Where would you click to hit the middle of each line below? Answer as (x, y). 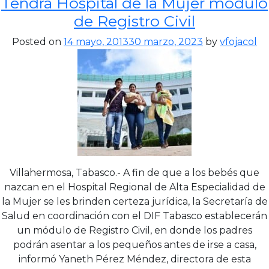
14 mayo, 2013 (96, 41)
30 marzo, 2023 (166, 41)
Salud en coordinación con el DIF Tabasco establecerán (134, 216)
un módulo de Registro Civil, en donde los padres (134, 230)
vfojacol (238, 41)
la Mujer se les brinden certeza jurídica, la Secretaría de (134, 201)
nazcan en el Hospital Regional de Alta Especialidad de (134, 187)
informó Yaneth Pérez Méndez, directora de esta (134, 259)
